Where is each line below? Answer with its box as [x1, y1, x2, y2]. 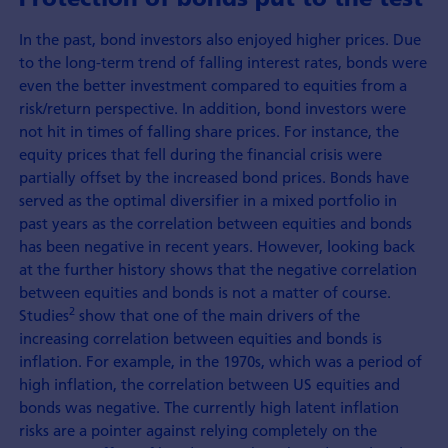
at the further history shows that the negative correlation [18, 258, 417, 279]
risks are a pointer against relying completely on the [18, 419, 377, 440]
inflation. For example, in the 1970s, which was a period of [18, 350, 422, 371]
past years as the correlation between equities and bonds [18, 212, 412, 233]
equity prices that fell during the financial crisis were [18, 143, 382, 164]
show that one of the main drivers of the [74, 304, 360, 325]
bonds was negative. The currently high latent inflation [18, 396, 399, 417]
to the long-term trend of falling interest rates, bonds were [18, 51, 427, 72]
